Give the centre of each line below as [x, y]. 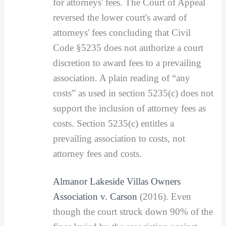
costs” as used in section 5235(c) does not [133, 93]
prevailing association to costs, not [119, 138]
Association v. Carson [95, 197]
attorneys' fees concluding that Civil [122, 32]
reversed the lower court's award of [120, 17]
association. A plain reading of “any [121, 78]
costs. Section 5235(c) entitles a [113, 123]
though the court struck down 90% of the [133, 212]
